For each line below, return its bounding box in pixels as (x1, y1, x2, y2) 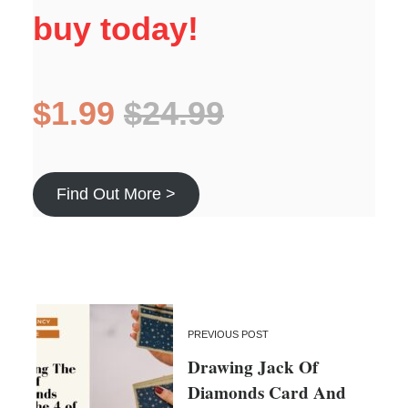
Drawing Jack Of (188, 354, 318, 381)
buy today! (33, 9, 199, 47)
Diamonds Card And (188, 380, 346, 406)
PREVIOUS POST (188, 329, 269, 341)
